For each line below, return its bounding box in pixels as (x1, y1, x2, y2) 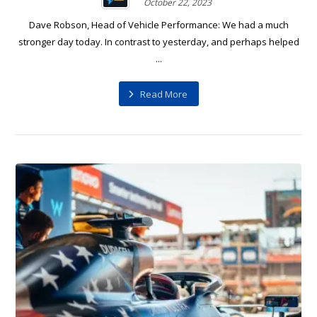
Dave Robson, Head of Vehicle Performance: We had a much (28, 18, 289, 32)
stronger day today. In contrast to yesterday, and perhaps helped (18, 35, 299, 49)
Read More (139, 87, 188, 100)
